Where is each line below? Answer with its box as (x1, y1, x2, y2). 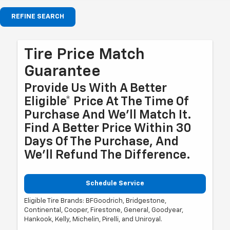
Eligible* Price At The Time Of (24, 95, 189, 108)
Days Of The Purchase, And (24, 135, 179, 148)
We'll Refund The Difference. (24, 148, 191, 161)
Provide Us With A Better (24, 82, 167, 94)
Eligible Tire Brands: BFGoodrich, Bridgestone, (24, 198, 167, 205)
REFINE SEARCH (11, 13, 64, 20)
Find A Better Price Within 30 (24, 122, 192, 135)
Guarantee (24, 64, 101, 80)
